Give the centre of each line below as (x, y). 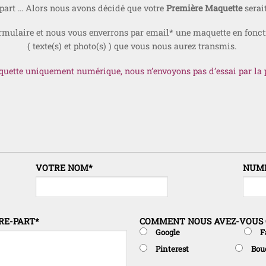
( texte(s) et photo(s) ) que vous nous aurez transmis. (133, 46)
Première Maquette (204, 8)
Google (167, 232)
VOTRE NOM (62, 168)
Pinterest (172, 248)
